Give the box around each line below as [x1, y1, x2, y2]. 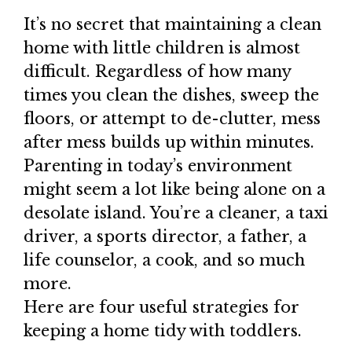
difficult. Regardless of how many [24, 61, 291, 81]
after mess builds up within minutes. [24, 132, 314, 152]
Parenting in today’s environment [24, 156, 292, 175]
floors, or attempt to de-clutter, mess [24, 108, 321, 128]
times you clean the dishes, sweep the [24, 85, 319, 104]
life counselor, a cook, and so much [24, 250, 305, 269]
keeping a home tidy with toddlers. [24, 321, 302, 340]
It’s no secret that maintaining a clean [24, 14, 321, 34]
